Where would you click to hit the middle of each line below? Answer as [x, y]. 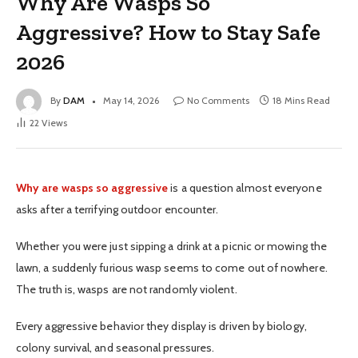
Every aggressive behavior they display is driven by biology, [161, 326]
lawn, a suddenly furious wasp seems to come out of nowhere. [172, 267]
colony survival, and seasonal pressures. [115, 348]
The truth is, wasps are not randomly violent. [127, 289]
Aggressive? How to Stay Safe [169, 32]
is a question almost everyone [246, 187]
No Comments [218, 100]
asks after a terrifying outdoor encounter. [117, 209]
